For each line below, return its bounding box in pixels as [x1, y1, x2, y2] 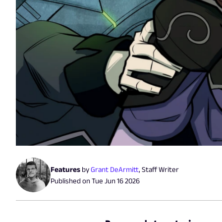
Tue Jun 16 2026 [92, 176, 140, 185]
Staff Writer [142, 165, 179, 174]
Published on [51, 176, 92, 185]
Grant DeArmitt [91, 165, 139, 174]
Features [51, 165, 80, 174]
